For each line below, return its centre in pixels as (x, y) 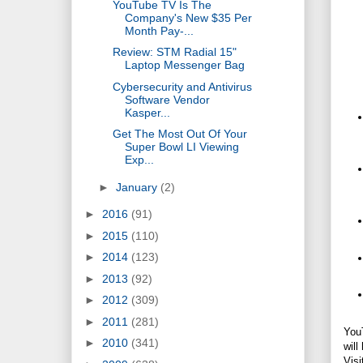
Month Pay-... (159, 30)
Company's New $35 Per (188, 17)
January (138, 187)
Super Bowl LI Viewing (181, 147)
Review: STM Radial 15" (174, 52)
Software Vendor (167, 99)
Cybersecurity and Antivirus (182, 86)
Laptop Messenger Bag (184, 65)
